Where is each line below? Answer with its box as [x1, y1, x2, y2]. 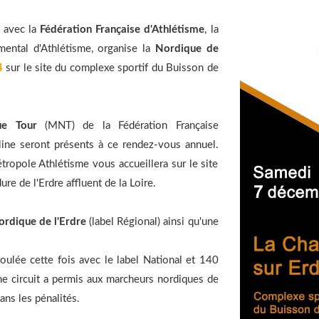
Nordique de [155, 43, 219, 54]
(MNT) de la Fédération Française [36, 120, 219, 131]
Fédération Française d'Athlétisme [40, 24, 205, 35]
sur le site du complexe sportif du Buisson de [2, 63, 219, 73]
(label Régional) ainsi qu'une [86, 216, 219, 227]
